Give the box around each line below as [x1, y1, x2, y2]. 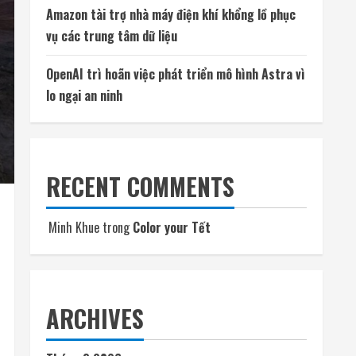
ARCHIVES [46, 300, 144, 336]
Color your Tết [133, 218, 211, 237]
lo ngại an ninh [46, 86, 122, 105]
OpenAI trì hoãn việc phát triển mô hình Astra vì [46, 64, 305, 83]
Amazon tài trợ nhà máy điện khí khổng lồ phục [46, 5, 296, 24]
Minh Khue [48, 218, 99, 237]
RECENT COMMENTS [46, 168, 234, 204]
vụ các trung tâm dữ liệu [46, 26, 177, 45]
